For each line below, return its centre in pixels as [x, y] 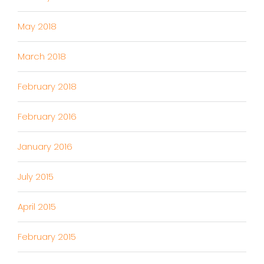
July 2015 [36, 177]
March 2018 [42, 57]
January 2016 [45, 147]
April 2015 [37, 207]
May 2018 [37, 27]
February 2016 [47, 117]
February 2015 [47, 237]
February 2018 [47, 87]
